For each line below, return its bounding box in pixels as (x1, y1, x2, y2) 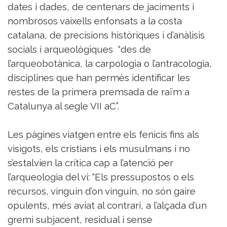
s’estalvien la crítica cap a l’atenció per (8, 157, 173, 169)
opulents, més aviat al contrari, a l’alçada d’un (8, 200, 207, 211)
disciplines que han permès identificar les (8, 72, 190, 84)
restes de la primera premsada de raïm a (8, 86, 190, 98)
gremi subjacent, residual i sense (8, 214, 153, 225)
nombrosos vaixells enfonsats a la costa (8, 15, 182, 27)
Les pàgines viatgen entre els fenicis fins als (8, 129, 199, 140)
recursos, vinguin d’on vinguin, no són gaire (8, 185, 196, 197)
